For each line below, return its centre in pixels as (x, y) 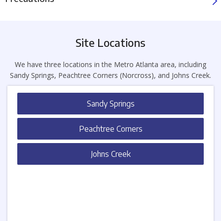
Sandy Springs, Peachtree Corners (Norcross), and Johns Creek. (110, 75)
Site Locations (110, 43)
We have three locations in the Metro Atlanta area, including (110, 65)
